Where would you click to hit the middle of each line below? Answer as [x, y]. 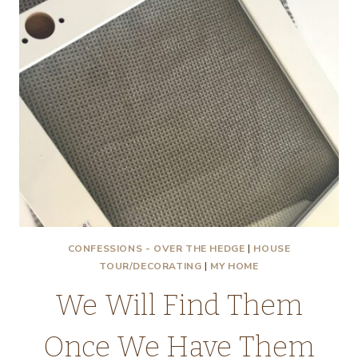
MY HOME [235, 266]
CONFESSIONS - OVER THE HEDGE [156, 249]
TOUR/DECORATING [151, 266]
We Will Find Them [179, 305]
